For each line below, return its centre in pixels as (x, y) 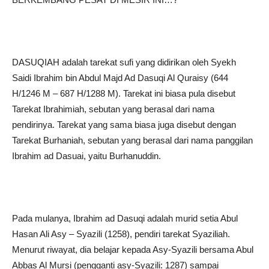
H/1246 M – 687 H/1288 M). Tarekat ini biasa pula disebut (124, 93)
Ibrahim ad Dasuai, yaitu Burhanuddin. (86, 156)
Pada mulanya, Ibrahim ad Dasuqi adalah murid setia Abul (125, 218)
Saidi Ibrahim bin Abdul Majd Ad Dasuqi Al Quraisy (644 (120, 78)
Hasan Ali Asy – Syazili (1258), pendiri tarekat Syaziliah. (121, 234)
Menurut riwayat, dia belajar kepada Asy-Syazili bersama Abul (133, 249)
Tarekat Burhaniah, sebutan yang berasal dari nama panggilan (132, 140)
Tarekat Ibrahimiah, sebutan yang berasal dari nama (113, 109)
